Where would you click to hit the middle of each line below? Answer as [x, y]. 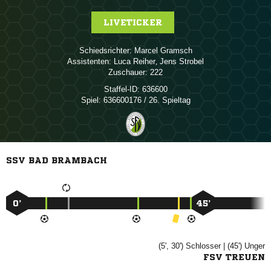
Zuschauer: [128, 72]
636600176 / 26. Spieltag [145, 100]
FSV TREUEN [234, 257]
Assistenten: [89, 61]
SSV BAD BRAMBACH [57, 160]
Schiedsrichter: [105, 51]
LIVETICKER [132, 22]
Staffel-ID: [122, 89]
